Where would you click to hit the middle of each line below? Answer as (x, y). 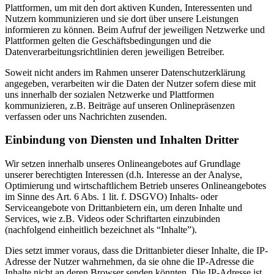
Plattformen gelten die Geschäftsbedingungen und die (108, 40)
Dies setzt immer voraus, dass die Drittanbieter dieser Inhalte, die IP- (136, 251)
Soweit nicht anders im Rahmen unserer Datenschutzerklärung (125, 72)
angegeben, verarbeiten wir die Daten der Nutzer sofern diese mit (130, 83)
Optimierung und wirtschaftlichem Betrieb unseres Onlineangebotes (135, 186)
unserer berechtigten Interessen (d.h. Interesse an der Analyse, (124, 175)
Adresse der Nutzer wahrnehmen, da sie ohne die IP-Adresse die (129, 262)
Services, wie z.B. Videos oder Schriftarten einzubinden (113, 219)
